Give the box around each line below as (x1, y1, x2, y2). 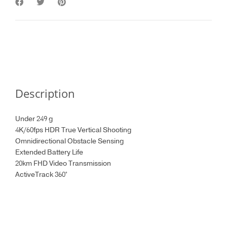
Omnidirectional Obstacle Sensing (15, 137, 124, 146)
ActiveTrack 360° (15, 170, 67, 180)
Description (15, 86, 75, 101)
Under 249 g (15, 115, 53, 124)
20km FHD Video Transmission (15, 159, 111, 169)
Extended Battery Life (15, 148, 83, 158)
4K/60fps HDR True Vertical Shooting (15, 126, 131, 135)
